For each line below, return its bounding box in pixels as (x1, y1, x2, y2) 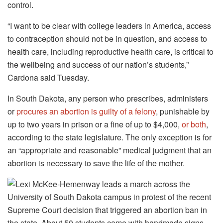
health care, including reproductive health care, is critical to (7, 45, 214, 57)
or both (182, 118, 206, 130)
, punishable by (156, 105, 210, 117)
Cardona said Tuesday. (7, 71, 89, 83)
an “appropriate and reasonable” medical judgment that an (7, 144, 212, 156)
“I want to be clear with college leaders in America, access (7, 19, 211, 31)
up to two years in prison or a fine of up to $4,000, (7, 118, 182, 130)
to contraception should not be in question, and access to (7, 32, 207, 44)
